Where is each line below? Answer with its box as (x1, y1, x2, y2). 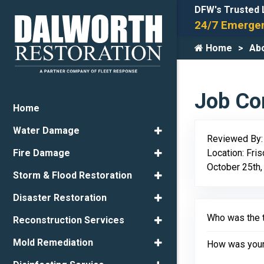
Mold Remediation (13, 237, 93, 249)
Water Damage (13, 125, 80, 137)
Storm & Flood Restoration (13, 170, 132, 181)
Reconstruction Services (13, 214, 124, 226)
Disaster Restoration (13, 192, 107, 204)
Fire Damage (13, 147, 70, 159)
